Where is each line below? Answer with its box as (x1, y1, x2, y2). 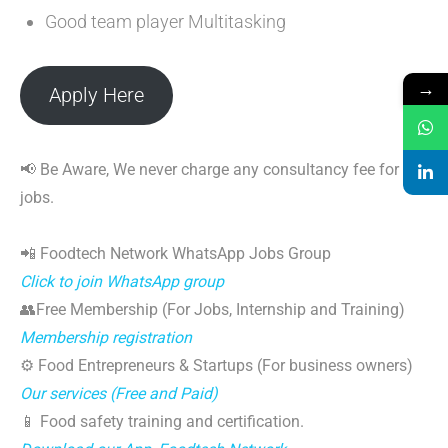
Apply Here (48, 83, 144, 108)
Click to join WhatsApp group (20, 272, 224, 291)
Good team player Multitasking (45, 11, 286, 32)
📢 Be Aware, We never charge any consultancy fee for (20, 160, 399, 179)
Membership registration (20, 328, 192, 347)
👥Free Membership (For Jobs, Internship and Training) (20, 300, 405, 319)
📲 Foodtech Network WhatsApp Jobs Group (20, 244, 331, 263)
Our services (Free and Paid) (20, 384, 218, 403)
